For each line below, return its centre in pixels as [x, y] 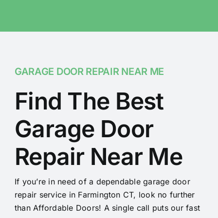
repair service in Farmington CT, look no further [105, 195]
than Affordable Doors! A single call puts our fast [107, 208]
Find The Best [89, 101]
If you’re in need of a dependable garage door [102, 182]
